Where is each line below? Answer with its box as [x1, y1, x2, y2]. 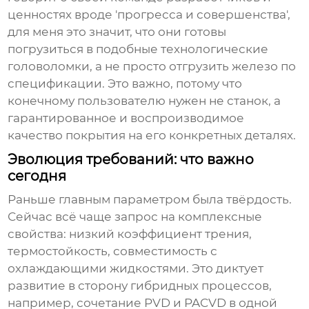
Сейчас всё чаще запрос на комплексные [8, 210, 263, 224]
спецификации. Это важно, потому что [8, 77, 243, 91]
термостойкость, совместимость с [8, 244, 218, 259]
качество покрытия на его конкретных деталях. [8, 128, 297, 143]
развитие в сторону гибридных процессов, [8, 279, 272, 293]
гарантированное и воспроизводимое [8, 111, 245, 126]
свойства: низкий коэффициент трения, [8, 227, 252, 241]
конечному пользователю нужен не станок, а [8, 94, 281, 108]
